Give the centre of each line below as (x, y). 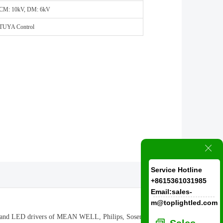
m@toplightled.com (184, 202)
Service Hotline (176, 169)
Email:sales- (171, 191)
